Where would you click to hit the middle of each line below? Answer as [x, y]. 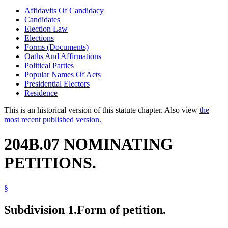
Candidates [42, 19]
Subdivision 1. [40, 209]
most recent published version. [53, 119]
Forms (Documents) [56, 47]
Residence [41, 93]
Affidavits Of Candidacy [64, 10]
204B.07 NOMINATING [89, 144]
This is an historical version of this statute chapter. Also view [102, 110]
